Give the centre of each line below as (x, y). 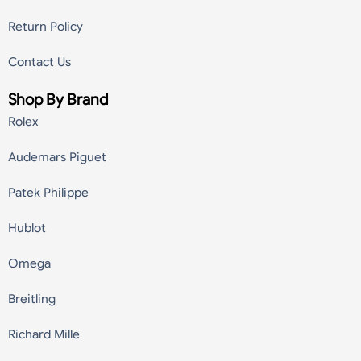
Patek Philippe (48, 193)
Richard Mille (44, 335)
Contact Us (39, 62)
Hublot (27, 228)
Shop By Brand (58, 100)
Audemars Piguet (57, 158)
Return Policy (46, 27)
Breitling (32, 299)
